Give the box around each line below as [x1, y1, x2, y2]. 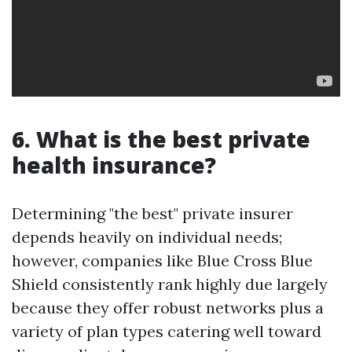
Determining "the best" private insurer [12, 203, 293, 223]
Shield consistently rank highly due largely [12, 274, 328, 294]
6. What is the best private [12, 124, 310, 154]
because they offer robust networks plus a [12, 298, 324, 317]
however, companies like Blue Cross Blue [12, 251, 313, 270]
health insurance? [12, 150, 216, 180]
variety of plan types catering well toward [12, 321, 321, 341]
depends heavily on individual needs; [12, 227, 282, 247]
